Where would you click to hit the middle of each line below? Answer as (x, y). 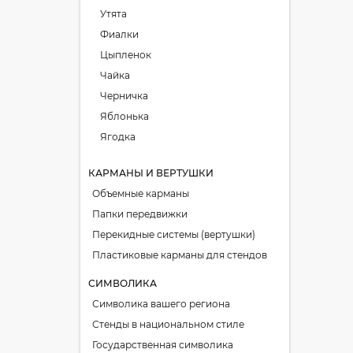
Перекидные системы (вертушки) (174, 234)
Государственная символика (163, 345)
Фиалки (119, 34)
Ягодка (118, 137)
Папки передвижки (140, 214)
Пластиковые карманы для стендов (180, 255)
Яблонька (124, 116)
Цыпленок (126, 55)
